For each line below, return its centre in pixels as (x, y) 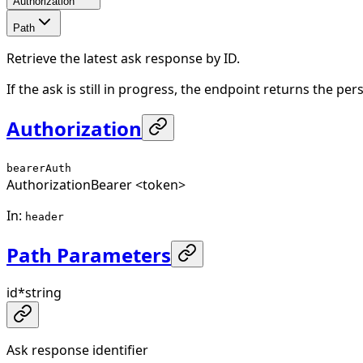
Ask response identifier (77, 350)
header (45, 216)
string (43, 293)
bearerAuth (39, 168)
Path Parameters (89, 254)
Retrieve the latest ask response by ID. (123, 58)
